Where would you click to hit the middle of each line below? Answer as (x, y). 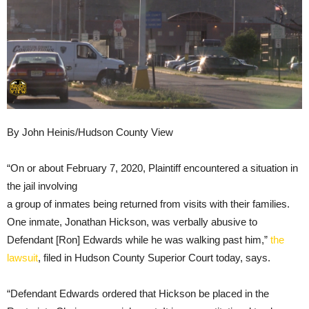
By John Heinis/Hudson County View (90, 132)
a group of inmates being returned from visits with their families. (148, 204)
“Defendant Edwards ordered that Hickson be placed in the (138, 294)
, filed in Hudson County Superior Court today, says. (154, 258)
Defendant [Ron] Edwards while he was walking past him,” (139, 240)
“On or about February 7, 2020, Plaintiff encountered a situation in (152, 168)
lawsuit (22, 258)
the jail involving (42, 186)
